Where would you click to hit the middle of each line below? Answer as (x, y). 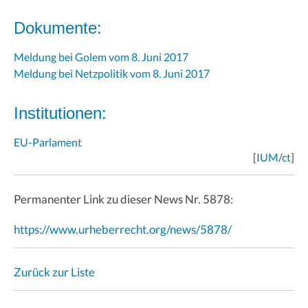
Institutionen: (60, 113)
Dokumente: (58, 27)
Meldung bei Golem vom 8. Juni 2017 (101, 56)
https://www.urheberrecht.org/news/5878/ (123, 229)
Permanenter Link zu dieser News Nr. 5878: (123, 199)
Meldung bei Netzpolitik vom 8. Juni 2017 (112, 73)
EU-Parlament (48, 142)
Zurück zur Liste (54, 272)
